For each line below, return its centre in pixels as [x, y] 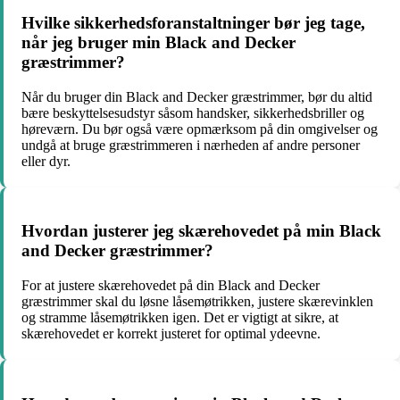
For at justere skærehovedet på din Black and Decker [171, 286]
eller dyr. [46, 161]
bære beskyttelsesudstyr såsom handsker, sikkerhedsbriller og [193, 112]
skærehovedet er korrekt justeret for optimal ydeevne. [171, 334]
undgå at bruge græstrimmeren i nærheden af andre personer [191, 145]
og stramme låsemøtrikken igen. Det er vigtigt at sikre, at [180, 318]
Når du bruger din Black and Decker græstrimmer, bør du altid [197, 96]
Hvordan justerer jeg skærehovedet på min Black [201, 231]
